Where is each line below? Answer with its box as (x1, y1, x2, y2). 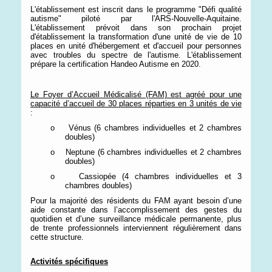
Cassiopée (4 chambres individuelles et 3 (78, 172, 242, 181)
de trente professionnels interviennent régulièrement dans (30, 223, 242, 233)
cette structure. (30, 233, 84, 242)
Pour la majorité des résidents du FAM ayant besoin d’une (30, 196, 242, 205)
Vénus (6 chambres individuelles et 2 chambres (68, 123, 242, 132)
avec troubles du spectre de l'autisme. (30, 50, 182, 59)
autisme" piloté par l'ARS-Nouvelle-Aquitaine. (30, 14, 242, 23)
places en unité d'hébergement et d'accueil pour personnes (30, 41, 242, 50)
